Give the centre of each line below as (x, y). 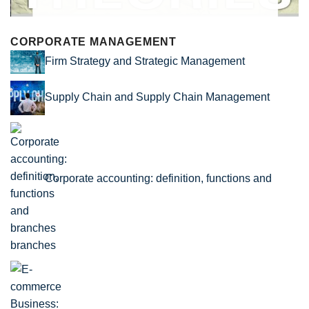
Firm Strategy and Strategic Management (145, 61)
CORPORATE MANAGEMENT (93, 42)
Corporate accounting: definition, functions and (158, 178)
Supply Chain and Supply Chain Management (157, 97)
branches (33, 245)
